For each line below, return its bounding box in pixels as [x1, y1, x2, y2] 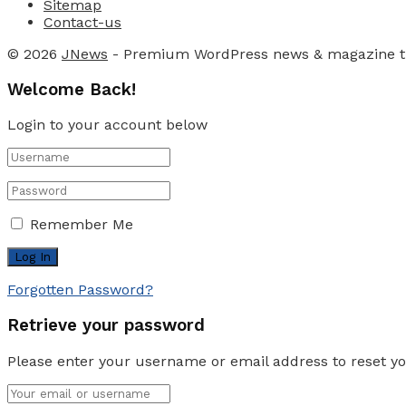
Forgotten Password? [7, 281, 153, 299]
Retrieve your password [7, 315, 205, 336]
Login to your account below [7, 116, 208, 134]
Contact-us [43, 13, 121, 31]
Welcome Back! [7, 79, 136, 100]
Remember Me [30, 216, 133, 234]
